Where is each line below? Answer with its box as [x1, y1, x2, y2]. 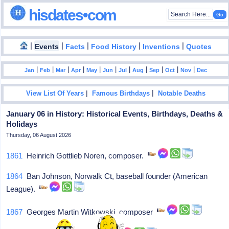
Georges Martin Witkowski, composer [22, 208, 157, 216]
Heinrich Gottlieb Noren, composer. [22, 151, 148, 160]
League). [6, 185, 40, 193]
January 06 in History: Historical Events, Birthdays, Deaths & [6, 109, 223, 118]
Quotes [186, 42, 212, 51]
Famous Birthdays [92, 90, 150, 98]
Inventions [143, 42, 180, 51]
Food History [91, 42, 137, 51]
